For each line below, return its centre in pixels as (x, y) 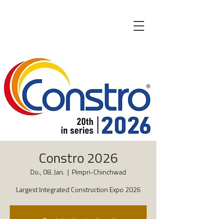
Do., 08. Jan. (47, 173)
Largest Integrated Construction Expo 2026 (78, 190)
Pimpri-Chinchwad (99, 173)
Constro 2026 (78, 159)
